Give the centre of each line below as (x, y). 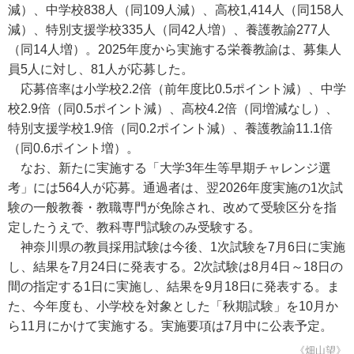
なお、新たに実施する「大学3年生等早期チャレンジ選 (169, 168)
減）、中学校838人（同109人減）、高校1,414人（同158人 (176, 10)
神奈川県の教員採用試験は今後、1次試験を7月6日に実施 (177, 247)
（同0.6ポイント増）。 (73, 148)
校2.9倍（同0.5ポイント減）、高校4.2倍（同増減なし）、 (173, 109)
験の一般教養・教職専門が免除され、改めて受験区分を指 (172, 207)
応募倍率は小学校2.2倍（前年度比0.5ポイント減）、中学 (177, 89)
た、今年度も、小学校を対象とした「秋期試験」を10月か (173, 306)
